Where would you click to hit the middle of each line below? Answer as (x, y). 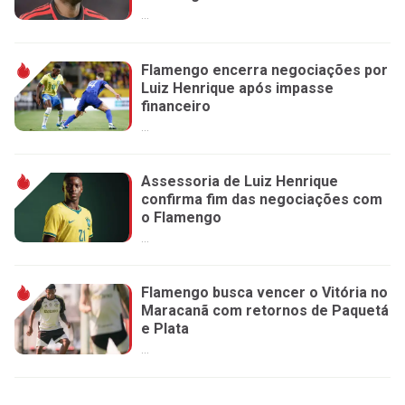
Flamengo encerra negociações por (264, 70)
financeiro (176, 106)
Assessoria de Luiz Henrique (240, 181)
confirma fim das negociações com (262, 199)
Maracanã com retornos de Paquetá (265, 311)
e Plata (165, 329)
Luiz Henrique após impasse (237, 88)
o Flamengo (181, 217)
